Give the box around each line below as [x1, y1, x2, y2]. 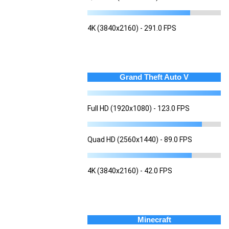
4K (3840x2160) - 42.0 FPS [87, 166, 172, 175]
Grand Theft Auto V [120, 72, 189, 81]
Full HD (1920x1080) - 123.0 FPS [87, 104, 190, 112]
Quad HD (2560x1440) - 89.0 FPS [87, 135, 192, 144]
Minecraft [137, 215, 171, 224]
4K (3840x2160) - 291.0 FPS [87, 24, 176, 32]
